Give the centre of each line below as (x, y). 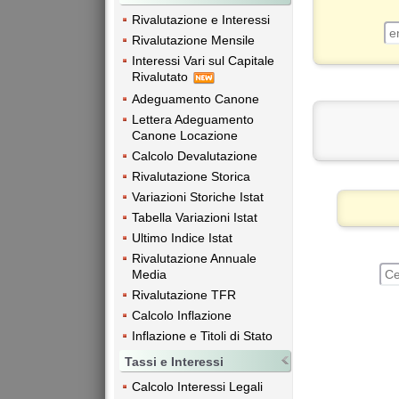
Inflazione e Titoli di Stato (202, 335)
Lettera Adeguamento (193, 119)
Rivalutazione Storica (191, 176)
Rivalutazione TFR (184, 294)
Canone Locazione (185, 135)
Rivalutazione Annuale (194, 258)
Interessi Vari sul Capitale (203, 61)
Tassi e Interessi (174, 361)
